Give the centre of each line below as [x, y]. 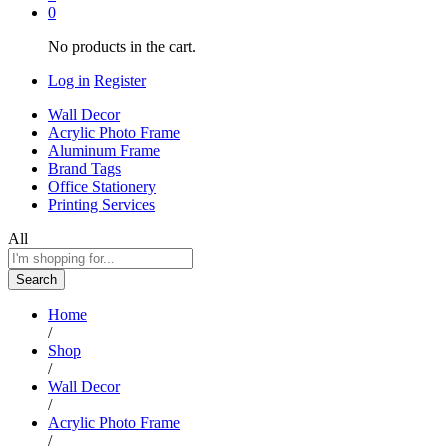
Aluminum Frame [104, 150]
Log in [69, 80]
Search [36, 279]
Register [120, 80]
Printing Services [101, 204]
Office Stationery [102, 186]
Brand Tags [84, 168]
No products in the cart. [122, 46]
